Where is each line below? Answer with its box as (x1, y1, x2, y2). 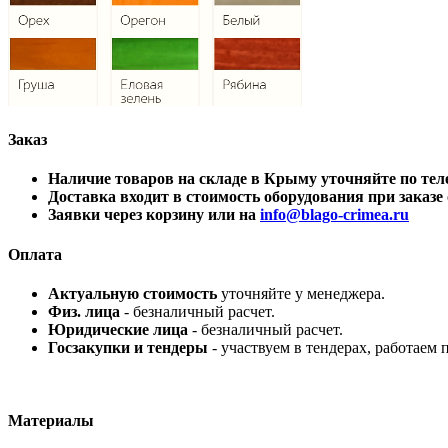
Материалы (8, 412, 94, 430)
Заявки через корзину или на (48, 206, 260, 224)
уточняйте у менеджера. (221, 285, 385, 302)
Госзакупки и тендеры (48, 339, 208, 356)
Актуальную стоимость (48, 285, 221, 302)
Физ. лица (48, 303, 120, 320)
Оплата (8, 245, 62, 263)
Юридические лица (48, 321, 188, 338)
